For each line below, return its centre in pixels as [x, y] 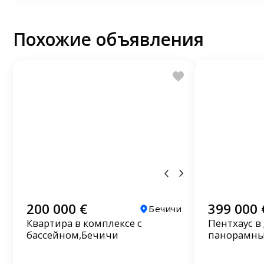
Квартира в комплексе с [84, 223]
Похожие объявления [109, 39]
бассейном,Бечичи [72, 235]
